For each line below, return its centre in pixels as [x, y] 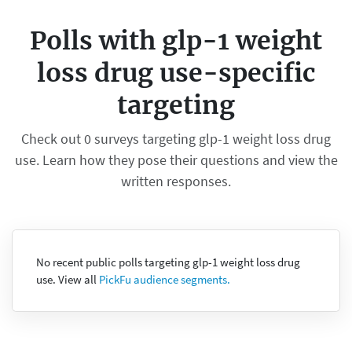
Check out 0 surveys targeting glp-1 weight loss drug [176, 139]
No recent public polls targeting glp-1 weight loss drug [168, 262]
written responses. [176, 181]
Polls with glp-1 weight [176, 41]
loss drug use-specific [176, 73]
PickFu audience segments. [164, 279]
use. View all [67, 279]
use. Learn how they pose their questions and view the [176, 160]
